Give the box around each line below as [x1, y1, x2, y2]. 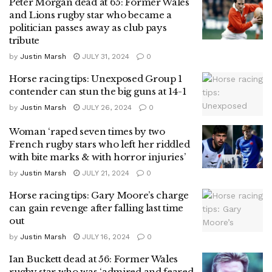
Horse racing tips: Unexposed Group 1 [9, 73, 183, 85]
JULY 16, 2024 [80, 232, 130, 241]
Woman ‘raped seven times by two [9, 125, 165, 137]
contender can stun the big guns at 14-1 [9, 86, 186, 98]
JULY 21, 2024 [80, 168, 129, 177]
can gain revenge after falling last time [9, 202, 183, 214]
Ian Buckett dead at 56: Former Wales [9, 253, 178, 265]
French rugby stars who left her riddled [9, 138, 190, 150]
